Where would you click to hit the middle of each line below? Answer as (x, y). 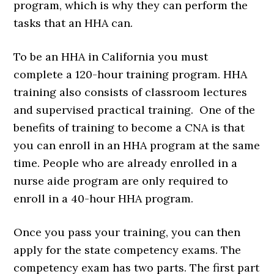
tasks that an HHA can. (73, 23)
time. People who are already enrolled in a (126, 163)
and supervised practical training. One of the (135, 110)
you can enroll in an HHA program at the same (137, 146)
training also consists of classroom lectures (131, 92)
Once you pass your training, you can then (127, 232)
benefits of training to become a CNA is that (129, 128)
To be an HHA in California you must (111, 57)
